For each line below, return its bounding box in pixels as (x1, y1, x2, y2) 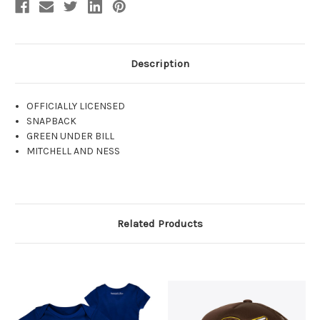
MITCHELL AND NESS (26, 145, 121, 158)
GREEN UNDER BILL (26, 130, 115, 143)
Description (131, 57, 189, 71)
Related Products (117, 217, 203, 231)
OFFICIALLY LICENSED (26, 100, 126, 113)
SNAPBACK (26, 115, 77, 128)
